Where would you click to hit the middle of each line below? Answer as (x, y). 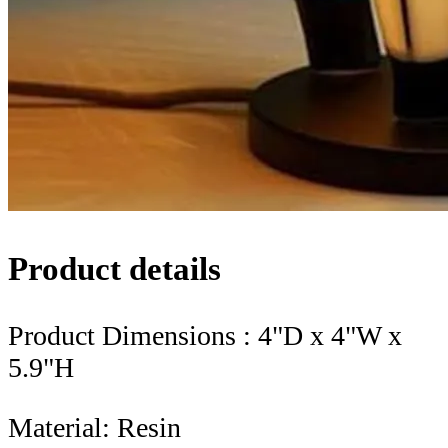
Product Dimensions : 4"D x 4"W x (205, 336)
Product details (114, 268)
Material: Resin (94, 428)
